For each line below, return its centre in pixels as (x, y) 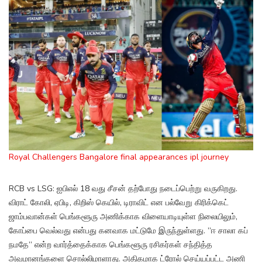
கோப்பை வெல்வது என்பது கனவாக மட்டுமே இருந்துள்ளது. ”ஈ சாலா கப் (128, 231)
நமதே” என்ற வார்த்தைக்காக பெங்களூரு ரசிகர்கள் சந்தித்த (111, 245)
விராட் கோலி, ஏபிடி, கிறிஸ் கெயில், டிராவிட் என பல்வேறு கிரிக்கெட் (119, 203)
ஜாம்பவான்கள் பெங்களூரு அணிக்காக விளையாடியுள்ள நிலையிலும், (123, 217)
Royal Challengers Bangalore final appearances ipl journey (119, 157)
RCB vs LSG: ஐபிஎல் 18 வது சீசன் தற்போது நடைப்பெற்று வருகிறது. (123, 189)
